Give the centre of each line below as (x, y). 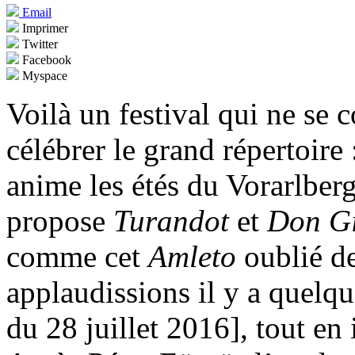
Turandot (175, 221)
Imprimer (44, 29)
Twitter (38, 44)
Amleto (196, 257)
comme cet (77, 257)
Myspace (43, 76)
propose (60, 221)
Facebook (45, 60)
